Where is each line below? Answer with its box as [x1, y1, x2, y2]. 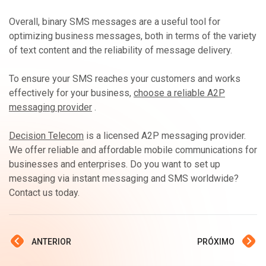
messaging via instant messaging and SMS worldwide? [9, 173, 239, 184]
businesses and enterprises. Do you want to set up [9, 159, 220, 170]
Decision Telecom [9, 130, 84, 141]
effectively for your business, [9, 87, 134, 99]
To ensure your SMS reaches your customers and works [9, 73, 240, 84]
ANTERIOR [31, 236, 71, 246]
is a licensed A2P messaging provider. [84, 130, 246, 141]
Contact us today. [9, 187, 80, 198]
